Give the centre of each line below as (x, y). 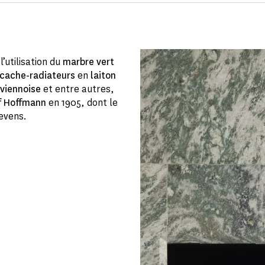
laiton (103, 76)
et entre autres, (77, 89)
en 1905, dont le (82, 103)
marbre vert (88, 62)
